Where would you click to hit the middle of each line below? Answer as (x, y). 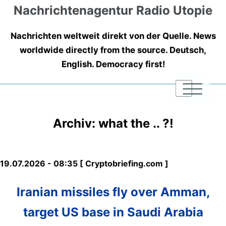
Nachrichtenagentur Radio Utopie (113, 10)
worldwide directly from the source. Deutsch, (113, 50)
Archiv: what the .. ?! (113, 123)
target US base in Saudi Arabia (113, 212)
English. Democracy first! (113, 64)
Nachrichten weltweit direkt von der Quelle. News (113, 36)
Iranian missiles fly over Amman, (113, 192)
